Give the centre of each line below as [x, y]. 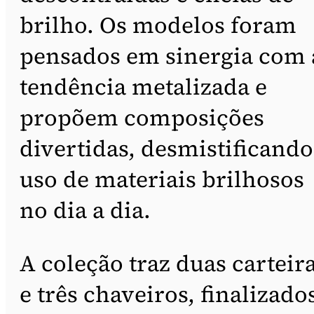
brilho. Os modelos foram [158, 25]
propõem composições [142, 117]
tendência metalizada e [143, 87]
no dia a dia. [85, 210]
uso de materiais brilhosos [162, 179]
